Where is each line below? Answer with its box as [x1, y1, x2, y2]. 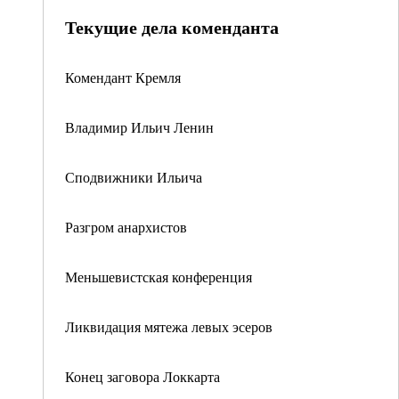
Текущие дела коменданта [65, 14, 279, 40]
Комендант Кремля [65, 68, 181, 86]
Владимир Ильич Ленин [65, 118, 214, 136]
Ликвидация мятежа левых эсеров [65, 317, 273, 336]
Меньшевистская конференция [65, 267, 252, 286]
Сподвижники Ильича [65, 167, 202, 186]
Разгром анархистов [65, 217, 187, 236]
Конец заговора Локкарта [65, 367, 220, 386]
